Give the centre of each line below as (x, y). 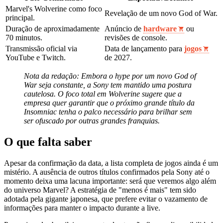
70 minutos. (24, 38)
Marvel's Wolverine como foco (54, 9)
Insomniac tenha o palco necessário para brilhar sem (108, 112)
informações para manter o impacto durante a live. (82, 208)
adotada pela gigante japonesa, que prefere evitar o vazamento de (106, 199)
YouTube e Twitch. (36, 58)
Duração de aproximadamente (53, 29)
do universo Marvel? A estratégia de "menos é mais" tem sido (100, 190)
